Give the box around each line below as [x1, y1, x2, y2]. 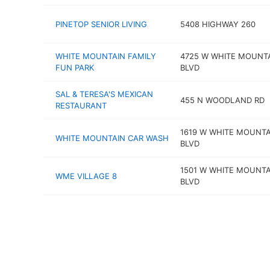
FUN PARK [55, 63, 94, 72]
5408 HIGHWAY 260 [180, 19, 256, 29]
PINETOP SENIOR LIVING [55, 19, 147, 29]
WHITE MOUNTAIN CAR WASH [55, 133, 169, 143]
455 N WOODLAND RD [180, 95, 265, 105]
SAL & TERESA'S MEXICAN [55, 89, 153, 99]
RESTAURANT [55, 101, 107, 110]
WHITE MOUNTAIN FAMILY [55, 51, 156, 61]
